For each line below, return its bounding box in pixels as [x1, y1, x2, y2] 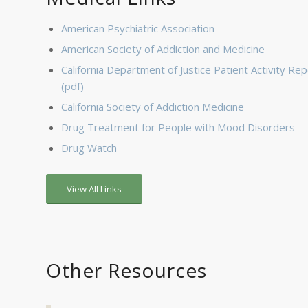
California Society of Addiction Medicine [61, 100, 244, 113]
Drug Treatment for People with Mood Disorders [61, 120, 295, 134]
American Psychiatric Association [61, 21, 214, 35]
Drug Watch [61, 141, 117, 155]
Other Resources [46, 257, 207, 283]
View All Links [67, 183, 122, 195]
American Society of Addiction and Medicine [61, 42, 265, 56]
